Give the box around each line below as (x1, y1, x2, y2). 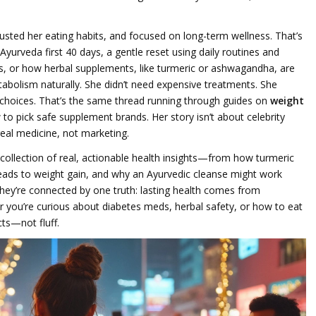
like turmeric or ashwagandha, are (140, 61, 295, 75)
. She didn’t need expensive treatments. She (80, 78, 277, 91)
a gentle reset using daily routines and (107, 45, 279, 59)
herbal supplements (44, 61, 134, 75)
